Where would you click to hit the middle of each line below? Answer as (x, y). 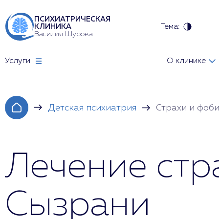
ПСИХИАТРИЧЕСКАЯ (72, 19)
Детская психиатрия (92, 108)
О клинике (186, 61)
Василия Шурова (64, 34)
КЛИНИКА (53, 27)
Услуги (18, 61)
